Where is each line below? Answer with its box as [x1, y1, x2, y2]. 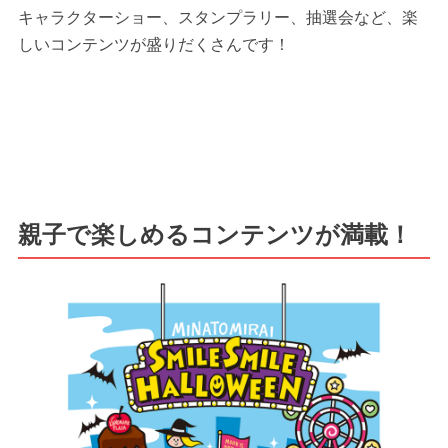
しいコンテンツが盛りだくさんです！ [17, 35, 290, 53]
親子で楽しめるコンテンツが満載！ [17, 220, 412, 248]
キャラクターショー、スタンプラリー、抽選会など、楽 [17, 8, 418, 26]
